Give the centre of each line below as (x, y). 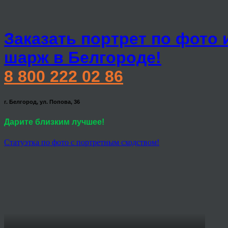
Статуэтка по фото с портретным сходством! (82, 142)
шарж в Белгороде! (83, 58)
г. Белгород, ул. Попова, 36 (42, 102)
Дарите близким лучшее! (54, 122)
